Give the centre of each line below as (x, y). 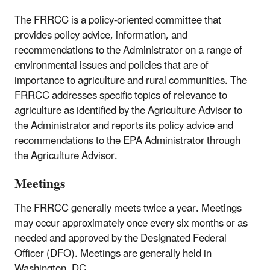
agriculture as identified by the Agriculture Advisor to (128, 111)
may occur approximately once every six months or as (131, 224)
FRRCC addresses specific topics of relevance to (121, 96)
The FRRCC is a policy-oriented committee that (118, 20)
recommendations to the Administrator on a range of (128, 50)
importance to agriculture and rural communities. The (131, 80)
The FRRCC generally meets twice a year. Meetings (128, 209)
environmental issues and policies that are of (111, 65)
